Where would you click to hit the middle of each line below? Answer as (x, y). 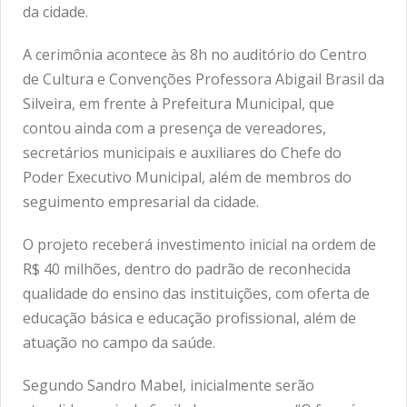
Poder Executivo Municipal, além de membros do (187, 177)
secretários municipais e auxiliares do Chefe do (182, 153)
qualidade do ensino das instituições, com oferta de (196, 293)
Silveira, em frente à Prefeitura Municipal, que (179, 104)
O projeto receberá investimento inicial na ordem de (199, 244)
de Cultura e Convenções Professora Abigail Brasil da (203, 79)
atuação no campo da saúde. (119, 342)
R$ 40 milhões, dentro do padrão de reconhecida (187, 269)
